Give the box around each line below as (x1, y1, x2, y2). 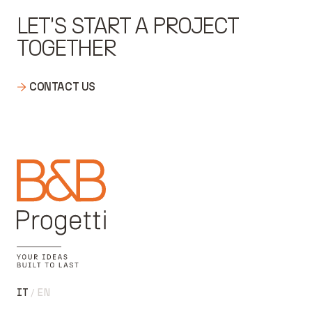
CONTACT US (29, 80, 95, 93)
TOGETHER (17, 35, 116, 61)
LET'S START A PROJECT (17, 13, 238, 39)
